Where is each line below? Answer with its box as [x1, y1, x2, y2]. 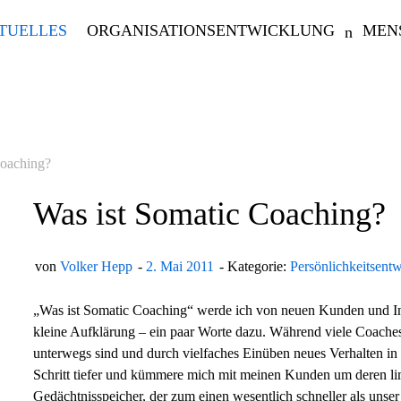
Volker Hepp [59, 258, 132, 274]
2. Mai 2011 [145, 258, 214, 274]
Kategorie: [226, 258, 290, 274]
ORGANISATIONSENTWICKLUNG [87, 21, 335, 39]
